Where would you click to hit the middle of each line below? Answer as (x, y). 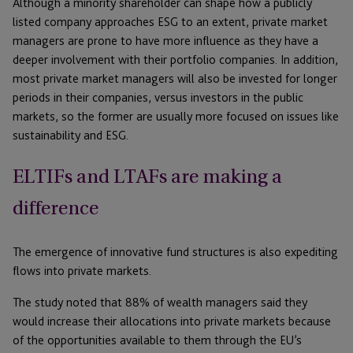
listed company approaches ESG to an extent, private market (170, 22)
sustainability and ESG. (71, 136)
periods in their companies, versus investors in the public (158, 98)
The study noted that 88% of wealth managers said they (160, 303)
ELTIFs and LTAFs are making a (147, 177)
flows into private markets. (82, 271)
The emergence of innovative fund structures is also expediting (175, 252)
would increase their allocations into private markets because (172, 321)
